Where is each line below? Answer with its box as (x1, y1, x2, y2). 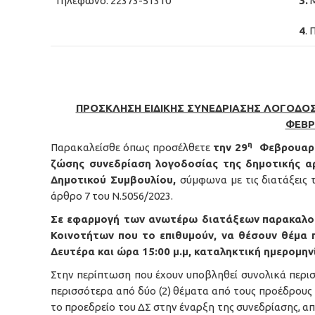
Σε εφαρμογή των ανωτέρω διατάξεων (51, 213, 259, 225)
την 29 (213, 141, 247, 153)
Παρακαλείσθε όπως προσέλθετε (51, 141, 213, 153)
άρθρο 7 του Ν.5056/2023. (51, 190, 173, 202)
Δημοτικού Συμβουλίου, (51, 174, 180, 186)
